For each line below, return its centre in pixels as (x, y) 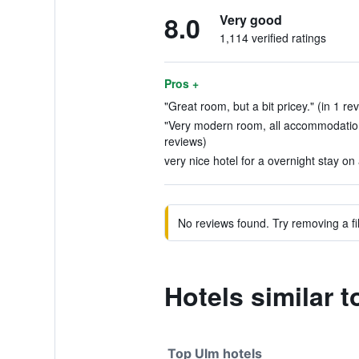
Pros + (181, 83)
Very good (250, 20)
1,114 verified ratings (272, 38)
